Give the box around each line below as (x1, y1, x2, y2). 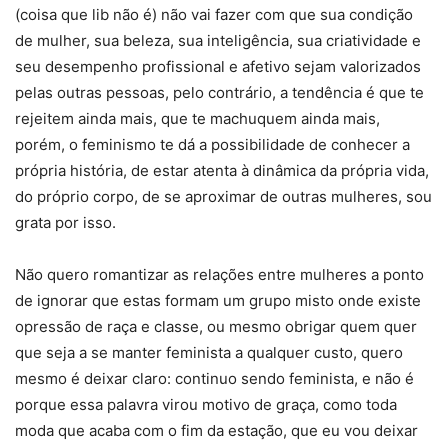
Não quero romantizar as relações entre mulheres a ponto (15, 265, 424, 285)
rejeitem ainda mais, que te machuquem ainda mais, (15, 109, 380, 129)
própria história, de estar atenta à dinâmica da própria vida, (15, 161, 429, 181)
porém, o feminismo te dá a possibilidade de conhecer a (15, 135, 410, 155)
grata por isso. (15, 213, 116, 233)
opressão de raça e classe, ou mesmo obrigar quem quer (15, 317, 417, 337)
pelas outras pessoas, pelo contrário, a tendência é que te (15, 83, 424, 103)
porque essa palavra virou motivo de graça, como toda (15, 395, 397, 415)
